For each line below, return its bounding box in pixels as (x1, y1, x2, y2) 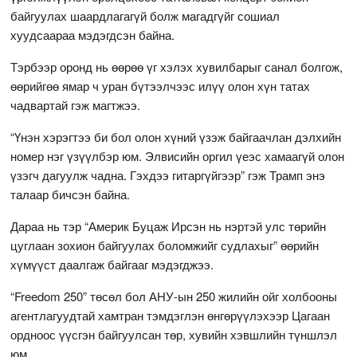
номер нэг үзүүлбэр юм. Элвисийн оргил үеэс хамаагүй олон (10, 147, 345, 164)
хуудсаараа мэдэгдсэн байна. (10, 25, 175, 43)
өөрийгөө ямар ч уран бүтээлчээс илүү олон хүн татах (10, 76, 311, 94)
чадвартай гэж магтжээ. (10, 96, 141, 113)
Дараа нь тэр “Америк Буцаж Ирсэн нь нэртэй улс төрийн (10, 217, 327, 234)
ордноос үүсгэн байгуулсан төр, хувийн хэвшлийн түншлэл (10, 325, 338, 343)
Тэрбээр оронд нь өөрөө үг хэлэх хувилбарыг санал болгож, (10, 57, 343, 75)
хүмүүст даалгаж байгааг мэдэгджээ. (10, 255, 214, 273)
